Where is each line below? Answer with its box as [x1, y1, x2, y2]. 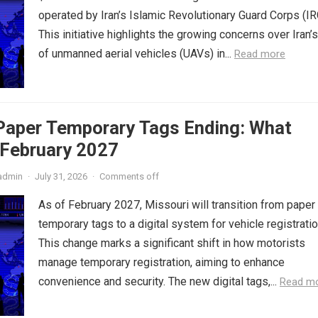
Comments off [99, 171, 159, 182]
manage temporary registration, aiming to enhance [38, 256, 285, 269]
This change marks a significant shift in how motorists [38, 236, 305, 250]
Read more [234, 48, 285, 60]
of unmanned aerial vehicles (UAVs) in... [38, 47, 234, 60]
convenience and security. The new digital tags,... [38, 275, 280, 288]
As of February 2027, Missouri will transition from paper [38, 198, 315, 212]
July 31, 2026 [35, 171, 87, 182]
